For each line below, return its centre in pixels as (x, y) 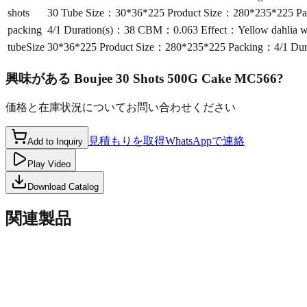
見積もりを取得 (127, 140)
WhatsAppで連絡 (205, 140)
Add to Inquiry (55, 141)
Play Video (49, 164)
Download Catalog (63, 186)
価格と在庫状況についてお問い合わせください (121, 107)
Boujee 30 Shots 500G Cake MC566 (175, 79)
